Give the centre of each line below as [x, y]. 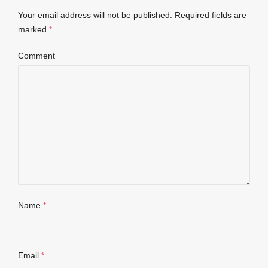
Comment [36, 55]
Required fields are [211, 15]
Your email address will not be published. [95, 15]
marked [33, 29]
